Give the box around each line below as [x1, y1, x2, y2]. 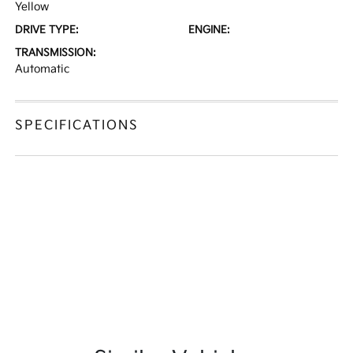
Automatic [15, 62, 70, 76]
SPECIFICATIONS [15, 118, 139, 133]
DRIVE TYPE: [15, 24, 80, 36]
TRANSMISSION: [15, 46, 97, 59]
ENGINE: [188, 24, 230, 36]
